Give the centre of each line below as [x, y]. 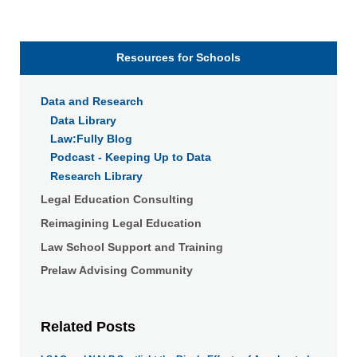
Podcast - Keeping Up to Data [131, 157]
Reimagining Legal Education [121, 224]
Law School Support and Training [131, 247]
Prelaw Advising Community [116, 271]
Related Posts [88, 327]
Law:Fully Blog [92, 139]
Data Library [84, 120]
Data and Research [92, 102]
